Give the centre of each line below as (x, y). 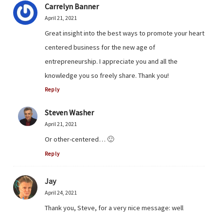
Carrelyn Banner (72, 7)
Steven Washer (69, 113)
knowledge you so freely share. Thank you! (107, 76)
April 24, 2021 (61, 192)
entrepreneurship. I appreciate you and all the (111, 62)
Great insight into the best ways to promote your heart (125, 33)
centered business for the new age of (100, 47)
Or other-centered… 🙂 (79, 139)
